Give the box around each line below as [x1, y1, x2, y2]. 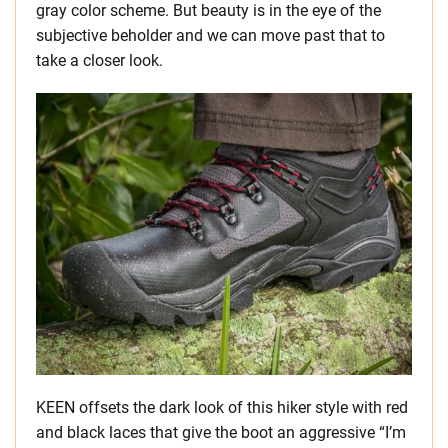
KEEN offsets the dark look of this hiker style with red [36, 398, 408, 417]
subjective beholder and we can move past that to [36, 26, 385, 45]
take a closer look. [36, 51, 163, 70]
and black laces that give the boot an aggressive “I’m [36, 423, 406, 442]
